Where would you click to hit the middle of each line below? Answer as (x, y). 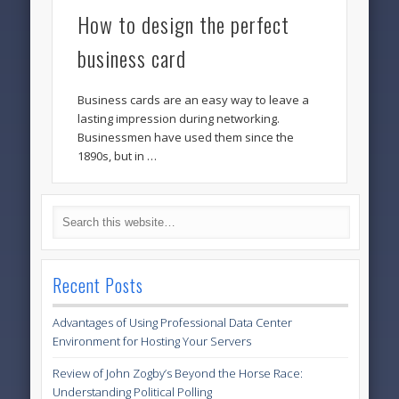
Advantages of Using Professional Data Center (173, 323)
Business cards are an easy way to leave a (194, 100)
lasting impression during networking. (179, 119)
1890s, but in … (118, 156)
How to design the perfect (184, 24)
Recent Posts (98, 285)
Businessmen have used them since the (186, 138)
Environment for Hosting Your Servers (152, 342)
